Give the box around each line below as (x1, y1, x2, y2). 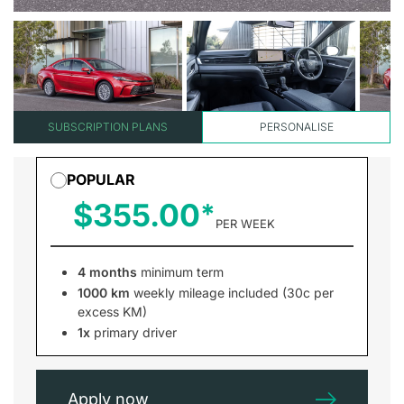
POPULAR (67, 170, 135, 188)
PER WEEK (216, 216, 275, 231)
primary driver (90, 325, 177, 340)
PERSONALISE (259, 120, 334, 133)
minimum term (137, 264, 224, 280)
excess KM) (78, 304, 147, 319)
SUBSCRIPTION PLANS (48, 120, 168, 133)
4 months (78, 264, 137, 280)
